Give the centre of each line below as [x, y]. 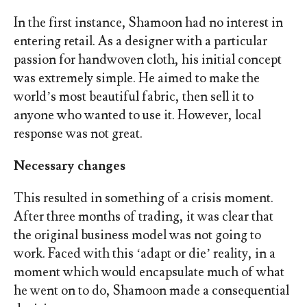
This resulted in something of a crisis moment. [143, 198]
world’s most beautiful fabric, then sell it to [133, 97]
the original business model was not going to [137, 235]
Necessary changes [69, 166]
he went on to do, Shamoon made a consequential [151, 291]
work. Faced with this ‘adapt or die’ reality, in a [144, 254]
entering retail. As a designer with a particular [140, 41]
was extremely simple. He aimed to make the [136, 78]
